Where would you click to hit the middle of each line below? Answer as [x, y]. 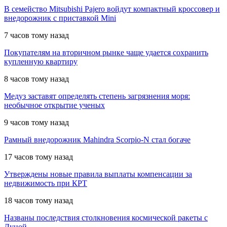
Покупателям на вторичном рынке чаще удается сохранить [106, 52]
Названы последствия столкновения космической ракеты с [106, 218]
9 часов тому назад [36, 122]
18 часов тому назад [39, 200]
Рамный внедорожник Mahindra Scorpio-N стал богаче [97, 140]
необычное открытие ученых [54, 105]
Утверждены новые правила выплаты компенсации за [98, 174]
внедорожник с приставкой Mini [60, 18]
